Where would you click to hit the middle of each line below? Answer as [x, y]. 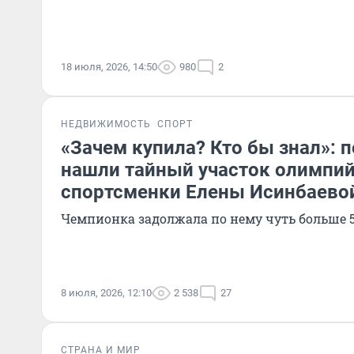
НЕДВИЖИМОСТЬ [106, 124]
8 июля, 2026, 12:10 [106, 293]
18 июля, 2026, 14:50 [109, 67]
